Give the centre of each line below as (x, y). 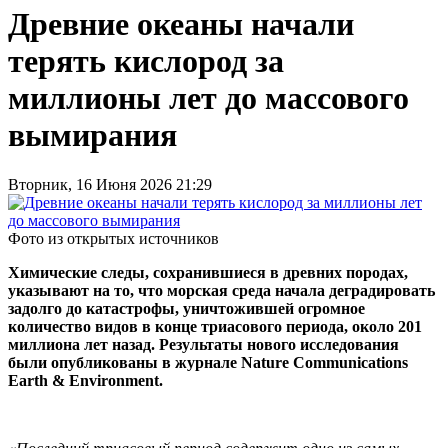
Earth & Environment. (85, 380)
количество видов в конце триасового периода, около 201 (215, 326)
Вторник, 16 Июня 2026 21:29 (110, 184)
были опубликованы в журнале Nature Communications (208, 362)
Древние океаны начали (181, 24)
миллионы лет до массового (208, 98)
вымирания (92, 135)
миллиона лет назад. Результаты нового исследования (203, 344)
